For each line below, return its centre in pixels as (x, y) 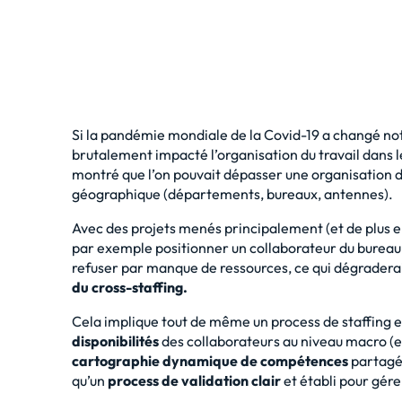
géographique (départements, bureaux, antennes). (232, 194)
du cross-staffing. (130, 287)
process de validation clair (194, 380)
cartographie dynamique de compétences (210, 361)
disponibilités (115, 341)
